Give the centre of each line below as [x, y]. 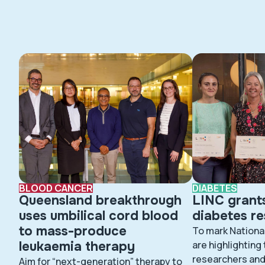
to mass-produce [73, 231]
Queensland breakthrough [100, 201]
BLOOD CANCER [56, 188]
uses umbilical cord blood [98, 216]
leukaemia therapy [77, 247]
